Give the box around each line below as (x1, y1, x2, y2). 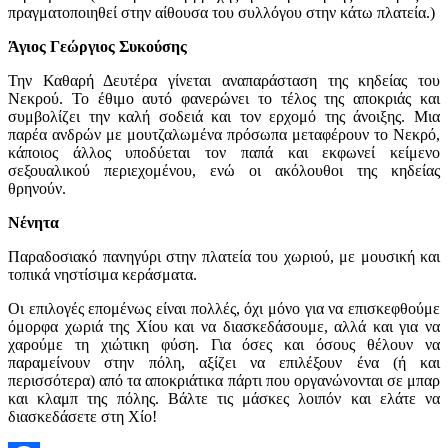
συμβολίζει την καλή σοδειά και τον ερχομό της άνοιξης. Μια (8, 107, 440, 125)
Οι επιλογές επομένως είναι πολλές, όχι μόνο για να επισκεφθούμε (8, 299, 440, 317)
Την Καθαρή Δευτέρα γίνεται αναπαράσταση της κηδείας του (8, 71, 440, 89)
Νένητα (8, 213, 59, 231)
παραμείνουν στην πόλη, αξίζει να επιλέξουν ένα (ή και (8, 353, 440, 371)
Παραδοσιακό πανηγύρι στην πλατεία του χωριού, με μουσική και (8, 247, 440, 265)
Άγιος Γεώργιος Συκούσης (8, 37, 187, 55)
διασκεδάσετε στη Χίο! (8, 407, 157, 425)
